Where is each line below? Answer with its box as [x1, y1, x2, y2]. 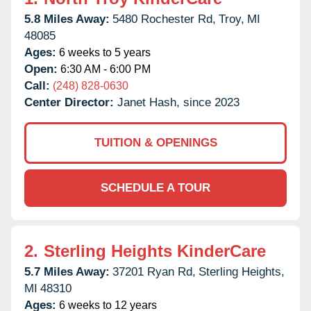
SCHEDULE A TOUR [101, 180, 210, 194]
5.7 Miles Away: [24, 264, 110, 278]
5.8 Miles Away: [24, 12, 110, 26]
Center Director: [24, 95, 117, 109]
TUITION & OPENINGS [94, 135, 217, 149]
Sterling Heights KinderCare [44, 241, 266, 260]
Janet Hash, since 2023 [117, 95, 239, 109]
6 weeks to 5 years [56, 46, 151, 58]
